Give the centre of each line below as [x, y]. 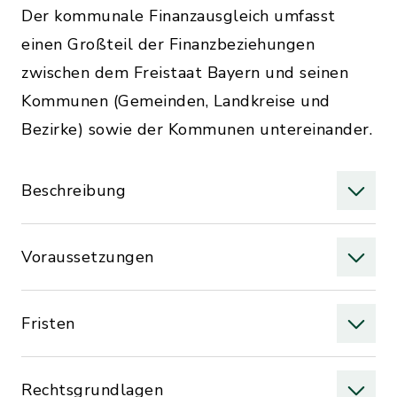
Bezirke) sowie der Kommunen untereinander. [197, 129]
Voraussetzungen [88, 257]
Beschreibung [74, 191]
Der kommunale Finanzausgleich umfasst [179, 16]
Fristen [48, 323]
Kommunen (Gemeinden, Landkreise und [176, 101]
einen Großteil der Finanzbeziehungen [168, 44]
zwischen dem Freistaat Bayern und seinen [185, 73]
